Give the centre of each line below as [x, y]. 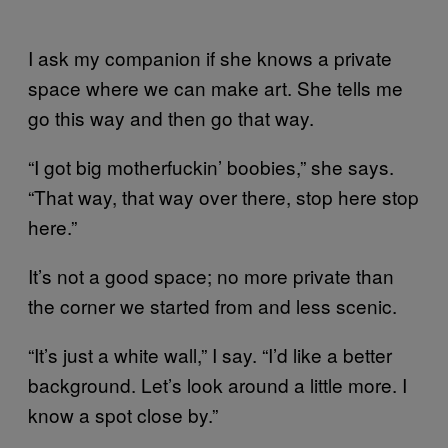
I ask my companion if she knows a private [210, 57]
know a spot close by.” [123, 414]
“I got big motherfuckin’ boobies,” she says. [211, 166]
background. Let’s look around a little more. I [217, 384]
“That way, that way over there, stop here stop [223, 196]
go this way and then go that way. [171, 117]
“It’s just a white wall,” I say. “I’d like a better [210, 354]
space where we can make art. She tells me [215, 87]
